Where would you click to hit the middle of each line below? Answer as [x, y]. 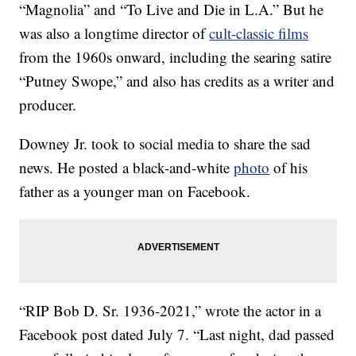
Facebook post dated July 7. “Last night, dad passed [177, 335]
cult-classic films [259, 33]
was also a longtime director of [114, 33]
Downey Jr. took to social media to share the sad [165, 144]
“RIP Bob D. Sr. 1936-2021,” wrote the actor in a [170, 311]
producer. [48, 105]
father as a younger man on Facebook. [135, 192]
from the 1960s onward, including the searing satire [176, 57]
